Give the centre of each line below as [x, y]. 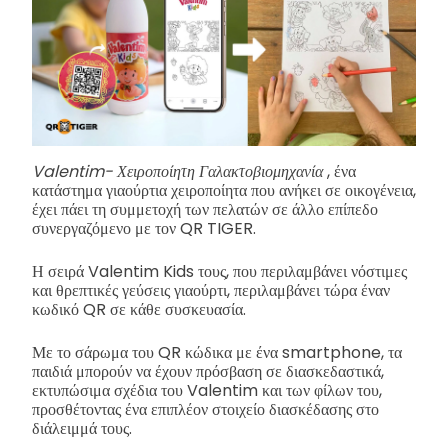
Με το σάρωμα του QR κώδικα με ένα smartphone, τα [217, 353]
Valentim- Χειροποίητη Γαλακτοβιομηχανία [179, 172]
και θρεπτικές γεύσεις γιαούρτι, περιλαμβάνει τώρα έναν [211, 291]
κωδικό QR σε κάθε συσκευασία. [139, 310]
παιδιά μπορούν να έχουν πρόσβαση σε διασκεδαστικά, [208, 372]
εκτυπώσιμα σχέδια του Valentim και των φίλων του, [207, 391]
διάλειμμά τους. [82, 429]
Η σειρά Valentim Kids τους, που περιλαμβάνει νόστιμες [219, 272]
